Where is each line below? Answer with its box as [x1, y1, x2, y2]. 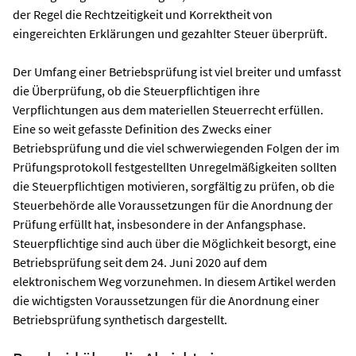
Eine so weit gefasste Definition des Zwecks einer [13, 121, 272, 137]
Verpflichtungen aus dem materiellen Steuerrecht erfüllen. [13, 102, 323, 118]
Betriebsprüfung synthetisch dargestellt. [13, 311, 227, 327]
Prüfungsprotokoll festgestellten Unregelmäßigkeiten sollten [13, 159, 337, 175]
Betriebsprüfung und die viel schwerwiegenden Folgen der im [13, 140, 339, 156]
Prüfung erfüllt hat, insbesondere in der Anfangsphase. [13, 216, 306, 232]
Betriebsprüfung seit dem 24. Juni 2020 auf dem [13, 254, 267, 270]
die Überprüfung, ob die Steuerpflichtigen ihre [13, 83, 260, 99]
